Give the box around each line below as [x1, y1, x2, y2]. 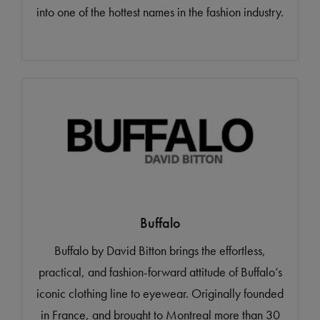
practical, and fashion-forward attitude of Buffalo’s [38, 264, 282, 281]
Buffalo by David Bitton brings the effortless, [54, 242, 266, 259]
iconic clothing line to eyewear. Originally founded [36, 285, 284, 302]
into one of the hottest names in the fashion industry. [36, 4, 284, 21]
